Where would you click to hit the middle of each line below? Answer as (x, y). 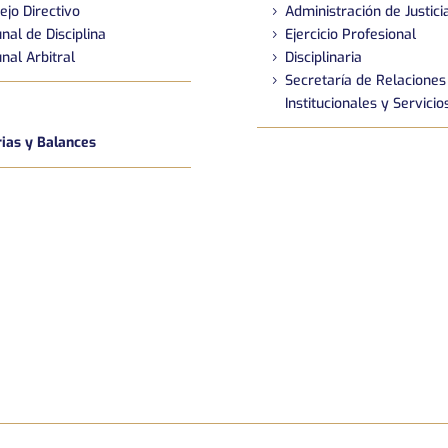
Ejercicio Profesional (350, 35)
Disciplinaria (323, 58)
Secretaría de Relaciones (365, 81)
